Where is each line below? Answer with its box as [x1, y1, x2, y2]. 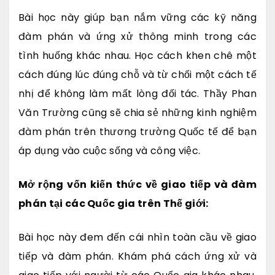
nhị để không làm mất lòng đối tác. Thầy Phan [18, 86, 257, 101]
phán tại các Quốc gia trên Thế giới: [18, 196, 209, 211]
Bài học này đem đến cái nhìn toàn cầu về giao [18, 230, 257, 244]
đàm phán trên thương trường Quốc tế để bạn [18, 124, 257, 139]
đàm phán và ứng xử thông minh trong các [18, 29, 257, 44]
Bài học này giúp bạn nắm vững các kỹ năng [18, 10, 257, 25]
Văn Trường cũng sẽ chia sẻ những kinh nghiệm [18, 105, 257, 120]
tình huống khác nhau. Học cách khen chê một [18, 48, 257, 63]
